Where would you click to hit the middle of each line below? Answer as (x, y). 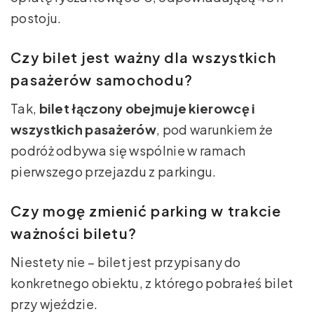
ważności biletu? (74, 233)
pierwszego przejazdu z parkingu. (114, 171)
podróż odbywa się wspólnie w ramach (128, 150)
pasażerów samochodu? (102, 79)
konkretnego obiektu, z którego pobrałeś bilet (152, 282)
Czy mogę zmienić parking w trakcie (146, 210)
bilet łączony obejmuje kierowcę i (147, 108)
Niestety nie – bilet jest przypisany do (126, 261)
